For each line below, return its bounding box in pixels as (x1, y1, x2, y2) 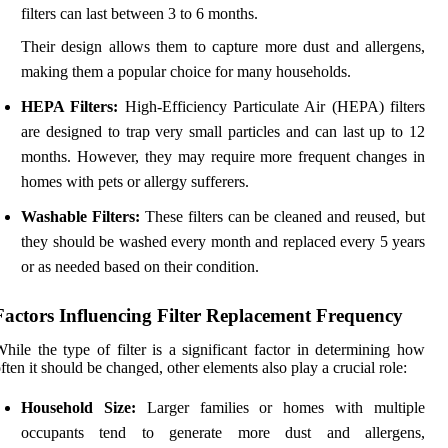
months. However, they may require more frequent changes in (21, 148, 425, 166)
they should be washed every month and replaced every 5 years (21, 233, 425, 251)
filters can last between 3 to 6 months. (21, 5, 258, 23)
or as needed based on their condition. (21, 258, 259, 276)
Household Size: (21, 399, 136, 417)
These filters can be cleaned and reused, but (139, 208, 426, 226)
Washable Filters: (21, 208, 140, 226)
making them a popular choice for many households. (21, 63, 351, 81)
